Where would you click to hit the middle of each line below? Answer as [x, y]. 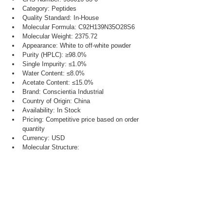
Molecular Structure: [51, 147]
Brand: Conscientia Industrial [63, 92]
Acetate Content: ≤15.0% [58, 82]
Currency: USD [44, 138]
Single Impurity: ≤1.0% [54, 64]
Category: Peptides [49, 9]
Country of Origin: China [56, 101]
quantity [34, 129]
